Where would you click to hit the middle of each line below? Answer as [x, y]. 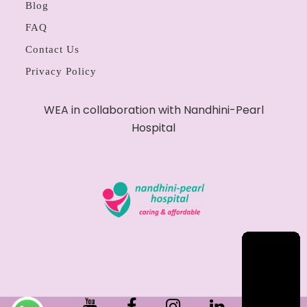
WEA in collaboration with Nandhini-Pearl [153, 110]
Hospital [153, 128]
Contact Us [52, 49]
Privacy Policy [61, 71]
